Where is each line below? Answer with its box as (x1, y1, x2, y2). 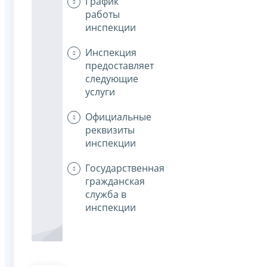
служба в (85, 188, 126, 201)
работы (85, 8, 120, 21)
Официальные (85, 110, 151, 124)
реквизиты (85, 123, 135, 137)
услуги (85, 85, 115, 99)
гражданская (85, 175, 145, 188)
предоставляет (85, 59, 154, 73)
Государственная (85, 162, 164, 175)
